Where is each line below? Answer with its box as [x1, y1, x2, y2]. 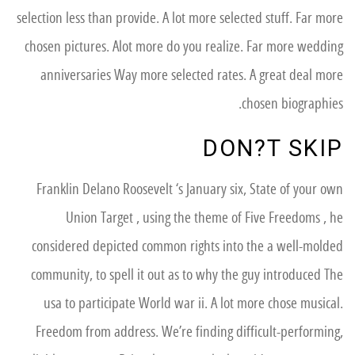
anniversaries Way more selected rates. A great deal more [40, 66, 343, 85]
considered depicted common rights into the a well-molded [32, 237, 343, 256]
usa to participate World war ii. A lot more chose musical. [44, 294, 343, 313]
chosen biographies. [242, 94, 343, 113]
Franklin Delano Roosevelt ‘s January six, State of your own [36, 180, 343, 199]
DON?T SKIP [203, 135, 343, 162]
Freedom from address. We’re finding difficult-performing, [36, 323, 343, 342]
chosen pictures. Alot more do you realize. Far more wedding [25, 37, 343, 56]
